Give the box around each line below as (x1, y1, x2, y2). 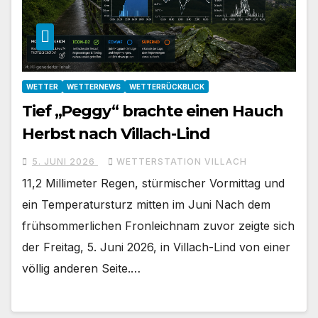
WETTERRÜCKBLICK (129, 82, 204, 92)
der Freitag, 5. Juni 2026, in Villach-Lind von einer (22, 240, 290, 255)
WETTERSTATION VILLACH (116, 156, 247, 168)
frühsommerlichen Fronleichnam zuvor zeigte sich (22, 219, 295, 234)
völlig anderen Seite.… (22, 261, 141, 276)
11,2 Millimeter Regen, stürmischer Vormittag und (22, 176, 285, 191)
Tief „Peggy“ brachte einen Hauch (22, 102, 283, 121)
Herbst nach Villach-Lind (22, 124, 210, 144)
